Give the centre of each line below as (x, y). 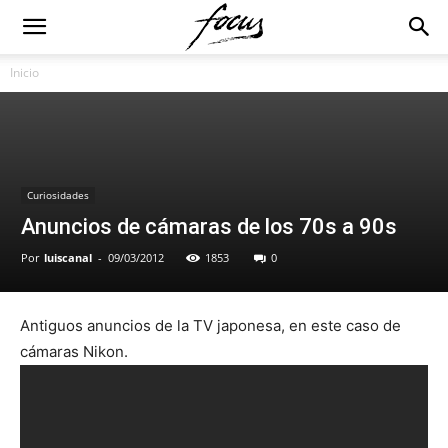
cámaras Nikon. (74, 351)
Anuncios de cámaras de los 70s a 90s (209, 226)
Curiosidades (58, 195)
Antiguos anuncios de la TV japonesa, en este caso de (210, 325)
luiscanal (68, 257)
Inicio (24, 72)
